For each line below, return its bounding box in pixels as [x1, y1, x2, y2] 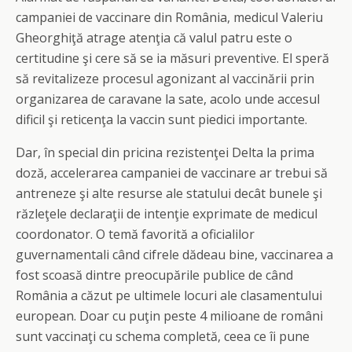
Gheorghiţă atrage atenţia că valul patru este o [16, 29, 292, 46]
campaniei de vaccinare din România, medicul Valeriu [16, 9, 323, 26]
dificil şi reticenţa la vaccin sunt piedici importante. [16, 111, 307, 128]
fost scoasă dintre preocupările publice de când [16, 266, 293, 284]
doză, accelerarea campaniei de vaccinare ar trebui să [16, 164, 328, 181]
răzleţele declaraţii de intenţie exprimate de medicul [16, 205, 317, 222]
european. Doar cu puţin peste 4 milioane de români [16, 307, 323, 324]
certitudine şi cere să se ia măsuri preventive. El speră [16, 49, 329, 67]
